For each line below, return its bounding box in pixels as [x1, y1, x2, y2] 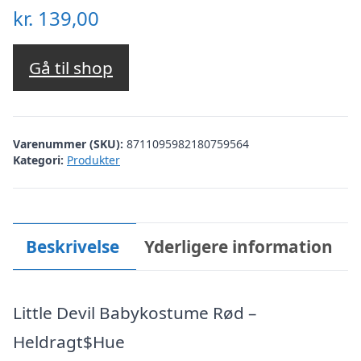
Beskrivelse [25, 234, 119, 258]
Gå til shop [29, 56, 113, 80]
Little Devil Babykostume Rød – [13, 301, 256, 324]
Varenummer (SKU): [13, 135, 127, 151]
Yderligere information [144, 234, 334, 258]
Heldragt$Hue [13, 330, 125, 353]
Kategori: [13, 151, 64, 168]
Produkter [67, 151, 120, 168]
